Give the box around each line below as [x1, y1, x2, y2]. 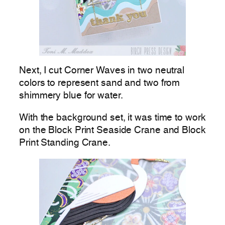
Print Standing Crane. [19, 138, 110, 148]
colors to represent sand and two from [19, 79, 180, 88]
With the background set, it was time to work [19, 113, 206, 123]
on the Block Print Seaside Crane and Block [19, 126, 206, 135]
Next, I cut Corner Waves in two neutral [19, 66, 185, 76]
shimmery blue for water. [19, 91, 123, 101]
